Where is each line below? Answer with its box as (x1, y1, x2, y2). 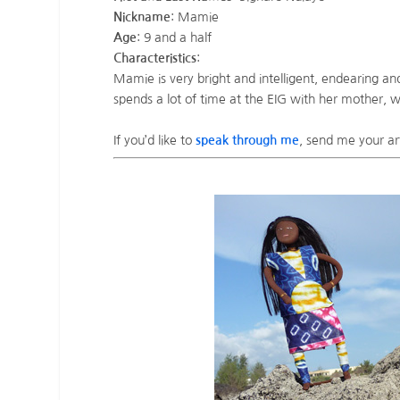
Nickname (113, 11, 171, 24)
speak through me (196, 133, 300, 146)
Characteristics (113, 52, 197, 65)
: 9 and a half (137, 31, 212, 45)
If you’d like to (113, 133, 196, 146)
